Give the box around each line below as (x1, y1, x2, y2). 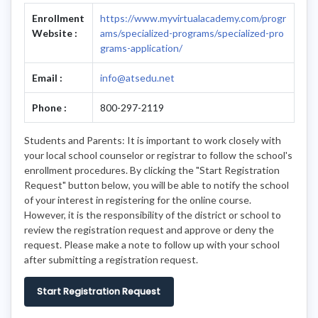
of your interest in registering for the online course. (23, 193, 251, 206)
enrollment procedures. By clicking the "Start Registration (23, 163, 280, 176)
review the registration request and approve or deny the (23, 223, 274, 236)
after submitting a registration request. (23, 253, 198, 265)
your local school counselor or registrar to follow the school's (23, 148, 292, 161)
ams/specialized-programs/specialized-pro (100, 26, 284, 39)
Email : (32, 71, 62, 84)
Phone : (32, 101, 67, 114)
